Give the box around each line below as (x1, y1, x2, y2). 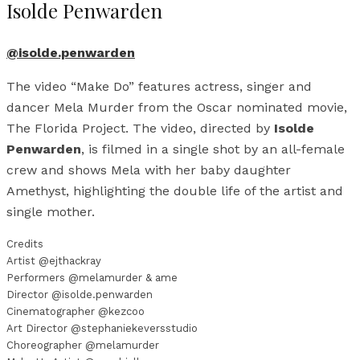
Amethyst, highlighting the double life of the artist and (6, 182, 343, 198)
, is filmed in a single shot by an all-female (81, 141, 345, 157)
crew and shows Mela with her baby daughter (6, 162, 291, 178)
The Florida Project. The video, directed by (6, 120, 274, 136)
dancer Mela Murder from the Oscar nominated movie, (6, 99, 347, 115)
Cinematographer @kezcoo (6, 305, 145, 317)
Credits (6, 237, 43, 250)
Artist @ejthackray (6, 254, 101, 267)
